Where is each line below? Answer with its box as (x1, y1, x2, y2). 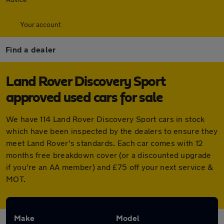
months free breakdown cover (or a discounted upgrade (6, 150, 211, 159)
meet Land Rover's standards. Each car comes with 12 (6, 138, 203, 147)
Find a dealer (5, 44, 56, 54)
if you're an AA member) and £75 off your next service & (6, 162, 213, 171)
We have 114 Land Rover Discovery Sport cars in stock (6, 114, 205, 123)
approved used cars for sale (6, 91, 163, 105)
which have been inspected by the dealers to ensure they (6, 126, 218, 135)
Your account (20, 20, 61, 28)
